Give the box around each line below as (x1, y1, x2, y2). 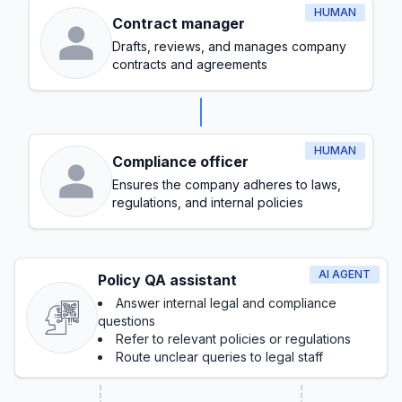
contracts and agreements (112, 57, 267, 72)
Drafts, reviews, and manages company (112, 39, 346, 54)
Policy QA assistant (98, 271, 237, 289)
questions (98, 313, 155, 328)
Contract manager (112, 14, 245, 32)
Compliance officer (112, 153, 249, 170)
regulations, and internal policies (112, 195, 303, 210)
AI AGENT (319, 267, 371, 281)
